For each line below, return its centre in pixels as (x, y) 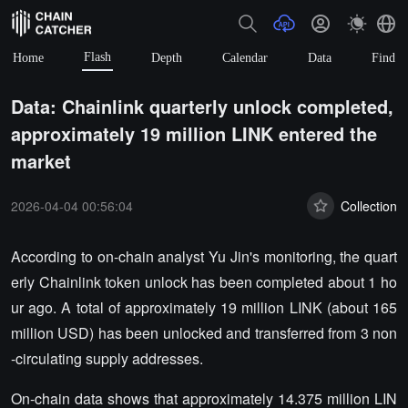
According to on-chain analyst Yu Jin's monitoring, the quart (204, 256)
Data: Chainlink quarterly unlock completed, (202, 106)
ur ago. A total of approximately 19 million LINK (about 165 (204, 307)
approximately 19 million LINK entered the (194, 133)
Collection (369, 205)
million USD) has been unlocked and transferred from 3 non (204, 333)
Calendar (245, 57)
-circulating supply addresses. (107, 358)
